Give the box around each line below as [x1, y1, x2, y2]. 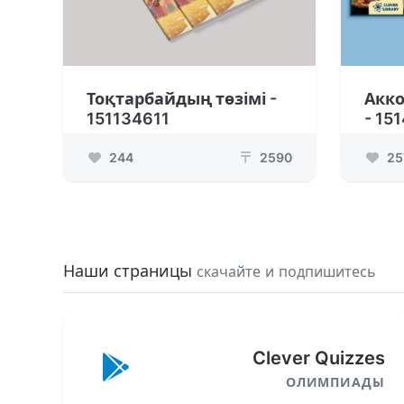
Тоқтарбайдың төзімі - [87, 89, 277, 109]
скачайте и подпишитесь [197, 262, 376, 281]
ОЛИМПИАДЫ [285, 374, 385, 390]
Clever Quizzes [252, 347, 385, 370]
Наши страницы [63, 262, 197, 281]
